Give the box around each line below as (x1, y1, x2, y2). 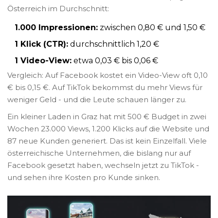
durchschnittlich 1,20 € (68, 39, 159, 49)
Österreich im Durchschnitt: (7, 4, 109, 14)
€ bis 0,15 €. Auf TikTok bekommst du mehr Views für (7, 83, 202, 92)
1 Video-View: (15, 56, 72, 66)
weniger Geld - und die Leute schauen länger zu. (7, 95, 186, 105)
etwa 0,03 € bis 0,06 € (72, 56, 158, 66)
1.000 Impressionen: (15, 23, 98, 33)
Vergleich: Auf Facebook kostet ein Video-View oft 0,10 (7, 71, 208, 80)
